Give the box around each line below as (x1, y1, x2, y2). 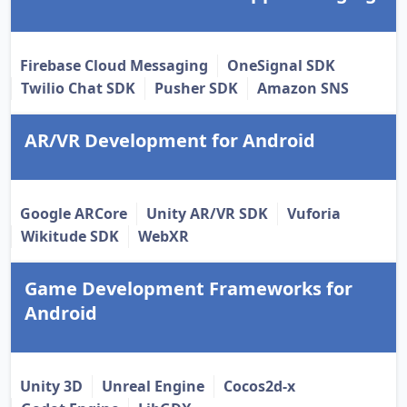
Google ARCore (20, 203, 127, 224)
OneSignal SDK (227, 55, 335, 76)
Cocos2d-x (223, 376, 295, 397)
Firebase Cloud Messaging (20, 55, 208, 76)
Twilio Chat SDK (21, 78, 135, 99)
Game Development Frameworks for (25, 276, 352, 302)
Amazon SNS (257, 78, 349, 99)
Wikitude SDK (21, 226, 119, 247)
